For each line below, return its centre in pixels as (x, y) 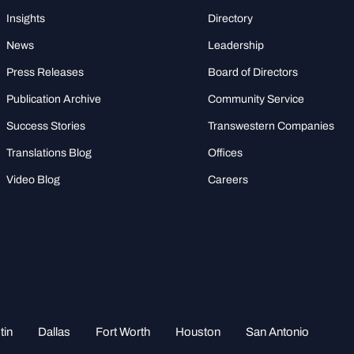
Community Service (256, 99)
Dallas (54, 331)
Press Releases (45, 72)
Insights (25, 18)
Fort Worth (123, 331)
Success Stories (45, 126)
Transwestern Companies (271, 126)
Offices (226, 153)
